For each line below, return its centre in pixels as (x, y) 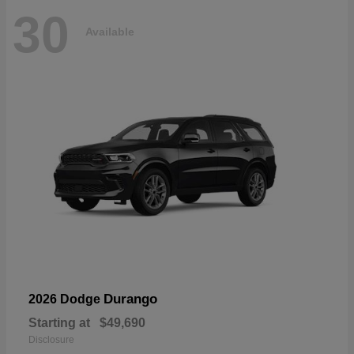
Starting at (59, 322)
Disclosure (51, 339)
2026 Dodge (66, 299)
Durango (130, 299)
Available (110, 32)
